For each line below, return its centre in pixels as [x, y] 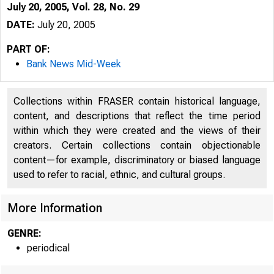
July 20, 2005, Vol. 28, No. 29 [73, 7]
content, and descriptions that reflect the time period [137, 116]
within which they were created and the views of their [137, 131]
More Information [55, 208]
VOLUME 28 [196, 190]
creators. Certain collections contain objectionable [137, 145]
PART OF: [28, 49]
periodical [48, 248]
